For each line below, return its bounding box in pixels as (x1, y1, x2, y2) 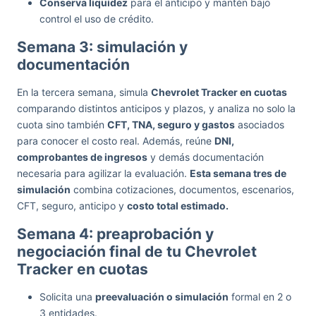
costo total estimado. (127, 200, 229, 212)
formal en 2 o (229, 291, 291, 303)
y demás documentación (147, 151, 264, 163)
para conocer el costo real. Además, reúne (17, 135, 214, 147)
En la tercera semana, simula (17, 86, 151, 98)
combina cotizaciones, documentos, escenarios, (71, 183, 294, 195)
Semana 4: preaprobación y (17, 225, 214, 243)
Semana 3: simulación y (17, 38, 188, 56)
